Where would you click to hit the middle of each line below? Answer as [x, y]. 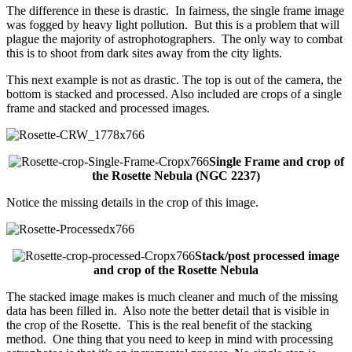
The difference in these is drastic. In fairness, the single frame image [175, 10]
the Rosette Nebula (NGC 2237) [176, 175]
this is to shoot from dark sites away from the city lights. [144, 53]
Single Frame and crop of [276, 161]
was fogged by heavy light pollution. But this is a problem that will [173, 24]
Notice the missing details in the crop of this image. [132, 202]
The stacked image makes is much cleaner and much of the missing [172, 296]
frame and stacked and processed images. [108, 108]
